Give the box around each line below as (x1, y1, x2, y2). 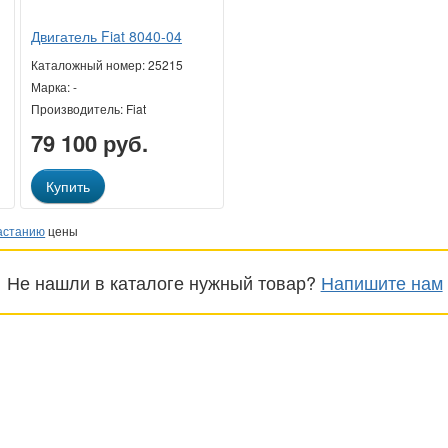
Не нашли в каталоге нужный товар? (6, 269, 321, 296)
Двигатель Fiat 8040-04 (30, 26, 182, 47)
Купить (45, 176, 90, 197)
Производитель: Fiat (30, 100, 146, 118)
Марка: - (30, 78, 77, 96)
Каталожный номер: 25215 (30, 56, 183, 74)
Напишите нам (320, 269, 443, 296)
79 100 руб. (30, 127, 148, 160)
